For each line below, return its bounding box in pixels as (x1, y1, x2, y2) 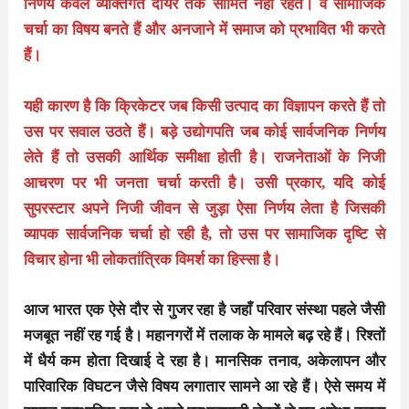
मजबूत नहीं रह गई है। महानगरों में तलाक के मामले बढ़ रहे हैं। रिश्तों (24, 326, 385, 344)
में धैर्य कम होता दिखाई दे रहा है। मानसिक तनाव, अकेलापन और (24, 351, 385, 370)
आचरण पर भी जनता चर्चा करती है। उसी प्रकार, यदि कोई (24, 173, 385, 192)
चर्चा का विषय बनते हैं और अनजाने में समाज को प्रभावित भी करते (24, 21, 385, 39)
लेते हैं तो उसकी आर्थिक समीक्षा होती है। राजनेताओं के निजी (24, 148, 385, 166)
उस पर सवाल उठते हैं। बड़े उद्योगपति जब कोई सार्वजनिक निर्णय (24, 122, 385, 141)
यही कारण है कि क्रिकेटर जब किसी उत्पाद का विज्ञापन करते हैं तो (24, 97, 385, 115)
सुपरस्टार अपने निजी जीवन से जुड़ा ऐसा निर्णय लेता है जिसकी (24, 199, 385, 217)
